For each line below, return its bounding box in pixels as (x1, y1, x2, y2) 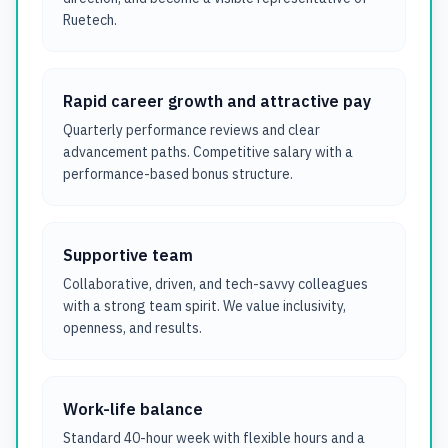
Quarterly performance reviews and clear (63, 121, 320, 139)
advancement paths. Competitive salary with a (63, 143, 353, 161)
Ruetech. (63, 11, 117, 29)
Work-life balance (63, 399, 203, 419)
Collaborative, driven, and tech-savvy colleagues (63, 275, 368, 293)
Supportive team (63, 245, 193, 265)
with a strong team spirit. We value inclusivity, (63, 297, 346, 315)
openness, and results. (63, 319, 202, 337)
